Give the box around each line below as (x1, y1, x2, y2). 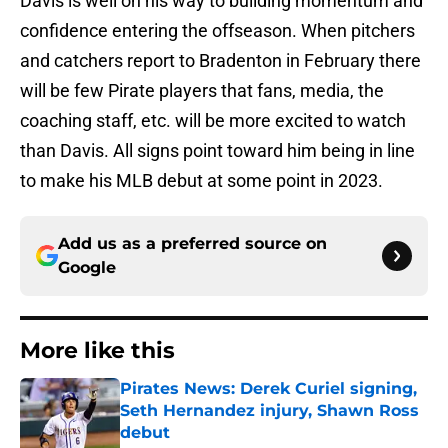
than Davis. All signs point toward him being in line (20, 140, 415, 162)
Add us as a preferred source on (58, 234, 327, 254)
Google (58, 258, 116, 278)
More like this (20, 337, 175, 365)
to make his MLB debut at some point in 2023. (20, 170, 383, 192)
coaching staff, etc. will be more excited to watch (20, 110, 406, 132)
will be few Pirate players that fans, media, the (20, 80, 384, 102)
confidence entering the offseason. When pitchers (20, 20, 415, 42)
